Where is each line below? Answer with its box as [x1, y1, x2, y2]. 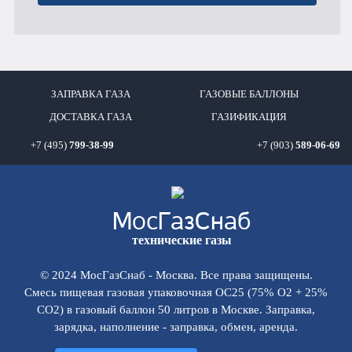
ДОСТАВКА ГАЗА [49, 111, 133, 123]
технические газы [132, 233, 232, 247]
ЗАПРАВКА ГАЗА [51, 89, 131, 101]
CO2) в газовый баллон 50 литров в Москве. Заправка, [37, 302, 315, 316]
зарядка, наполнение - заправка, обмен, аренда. [54, 319, 298, 333]
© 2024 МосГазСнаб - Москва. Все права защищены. [39, 267, 313, 281]
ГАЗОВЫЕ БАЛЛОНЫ [200, 89, 299, 101]
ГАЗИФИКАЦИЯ [211, 111, 288, 123]
